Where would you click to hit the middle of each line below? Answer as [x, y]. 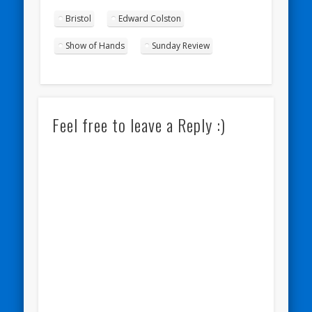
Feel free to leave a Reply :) [139, 125]
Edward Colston [150, 18]
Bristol [79, 18]
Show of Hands [95, 45]
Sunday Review [181, 45]
